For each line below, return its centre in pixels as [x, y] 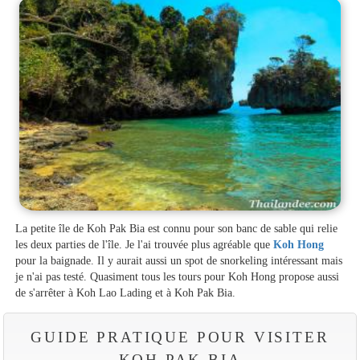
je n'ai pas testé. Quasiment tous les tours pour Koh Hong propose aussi [178, 277]
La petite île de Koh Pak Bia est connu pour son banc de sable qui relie [177, 229]
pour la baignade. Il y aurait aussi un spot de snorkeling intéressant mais [179, 261]
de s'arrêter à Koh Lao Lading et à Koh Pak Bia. [126, 293]
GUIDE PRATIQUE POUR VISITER [180, 337]
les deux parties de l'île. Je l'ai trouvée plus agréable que [145, 245]
